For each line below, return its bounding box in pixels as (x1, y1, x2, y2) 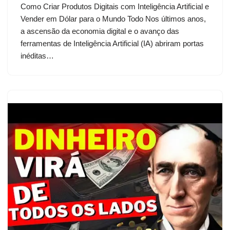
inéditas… (21, 51, 56, 60)
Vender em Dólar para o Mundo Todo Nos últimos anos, (21, 14, 206, 23)
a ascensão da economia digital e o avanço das (21, 26, 179, 35)
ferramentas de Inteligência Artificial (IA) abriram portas (21, 39, 204, 48)
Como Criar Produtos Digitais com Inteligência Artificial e (21, 2, 209, 11)
